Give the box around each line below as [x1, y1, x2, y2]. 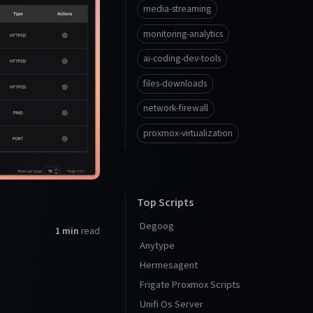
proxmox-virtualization [143, 126, 233, 139]
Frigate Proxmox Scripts [140, 277, 240, 291]
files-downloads [143, 77, 207, 89]
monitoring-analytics [143, 27, 223, 40]
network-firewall [143, 102, 208, 115]
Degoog [140, 219, 174, 232]
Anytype [140, 238, 175, 252]
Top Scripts [137, 194, 194, 209]
